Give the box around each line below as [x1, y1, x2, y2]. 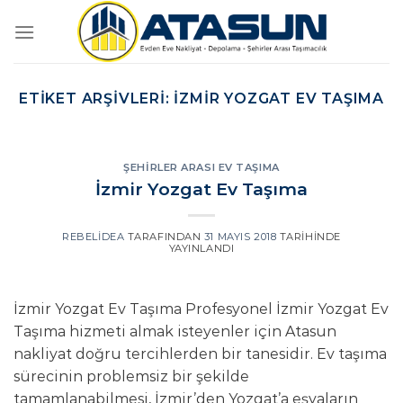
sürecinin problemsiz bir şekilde [13, 367, 249, 385]
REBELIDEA [62, 229, 125, 243]
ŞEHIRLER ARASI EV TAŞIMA [123, 161, 280, 174]
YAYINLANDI [168, 241, 235, 255]
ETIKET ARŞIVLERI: [18, 90, 175, 107]
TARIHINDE [276, 229, 341, 243]
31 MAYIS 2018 [203, 229, 277, 243]
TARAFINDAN [124, 229, 201, 243]
